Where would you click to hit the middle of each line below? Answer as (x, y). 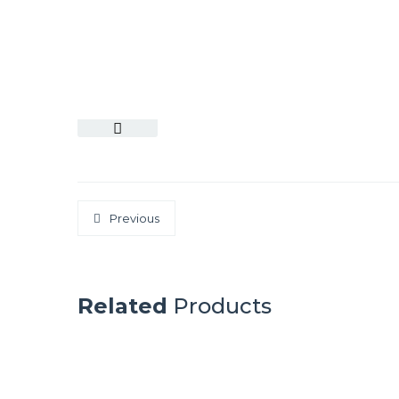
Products (220, 306)
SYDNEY (150, 384)
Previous (134, 218)
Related (122, 306)
